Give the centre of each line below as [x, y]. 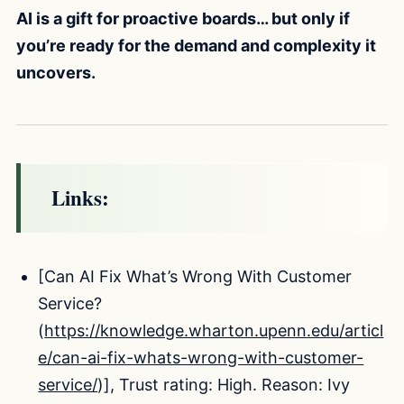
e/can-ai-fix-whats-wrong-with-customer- [201, 357]
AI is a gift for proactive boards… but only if [183, 18]
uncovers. [56, 72]
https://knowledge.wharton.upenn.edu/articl [214, 330]
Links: [80, 197]
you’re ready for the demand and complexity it [196, 45]
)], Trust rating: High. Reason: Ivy [224, 384]
